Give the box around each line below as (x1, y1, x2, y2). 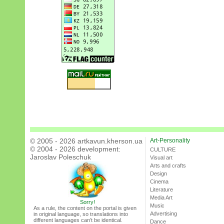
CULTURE (150, 146, 175, 153)
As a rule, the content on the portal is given (33, 205, 136, 211)
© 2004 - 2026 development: (30, 145, 120, 153)
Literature (150, 186, 173, 193)
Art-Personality (150, 137, 190, 144)
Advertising (150, 210, 177, 217)
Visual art (150, 154, 172, 161)
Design (150, 170, 167, 177)
